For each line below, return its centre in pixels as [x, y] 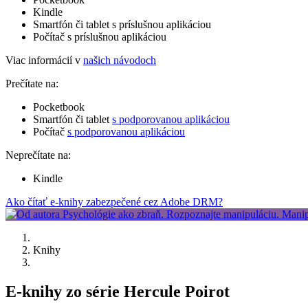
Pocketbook [59, 107]
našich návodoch [120, 60]
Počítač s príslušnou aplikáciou [100, 36]
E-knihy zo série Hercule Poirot [118, 291]
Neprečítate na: [38, 155]
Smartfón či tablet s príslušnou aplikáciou [122, 24]
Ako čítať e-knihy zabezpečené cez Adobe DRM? [114, 201]
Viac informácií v [44, 60]
